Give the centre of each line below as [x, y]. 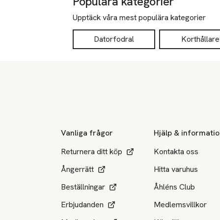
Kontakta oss [176, 151]
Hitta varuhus [176, 169]
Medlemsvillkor [180, 204]
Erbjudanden [82, 204]
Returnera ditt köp [92, 151]
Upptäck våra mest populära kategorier [139, 17]
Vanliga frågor [87, 133]
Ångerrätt [77, 169]
